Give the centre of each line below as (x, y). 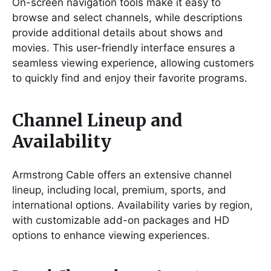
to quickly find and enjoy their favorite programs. (130, 78)
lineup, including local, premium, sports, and (119, 190)
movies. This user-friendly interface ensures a (124, 47)
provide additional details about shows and (118, 32)
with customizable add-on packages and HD (121, 220)
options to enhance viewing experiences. (111, 235)
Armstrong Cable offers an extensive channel (122, 175)
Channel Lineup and (97, 120)
